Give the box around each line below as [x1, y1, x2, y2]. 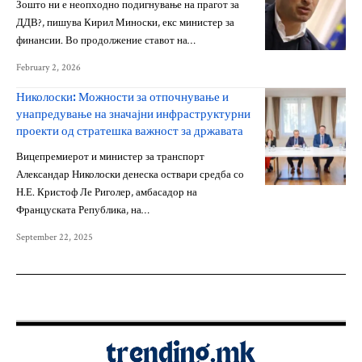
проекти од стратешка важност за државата [16, 121, 243, 139]
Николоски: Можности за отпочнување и [16, 87, 229, 105]
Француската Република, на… [16, 203, 149, 217]
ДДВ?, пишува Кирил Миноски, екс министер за [16, 15, 234, 30]
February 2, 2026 [16, 61, 81, 74]
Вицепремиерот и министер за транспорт [16, 149, 204, 164]
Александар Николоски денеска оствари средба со [16, 167, 244, 182]
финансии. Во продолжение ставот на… [16, 33, 196, 48]
